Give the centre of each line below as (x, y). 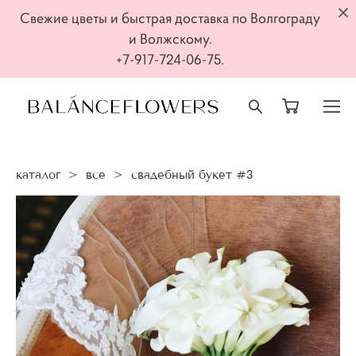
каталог (38, 174)
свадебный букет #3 (192, 174)
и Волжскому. (170, 39)
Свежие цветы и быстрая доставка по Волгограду (170, 18)
